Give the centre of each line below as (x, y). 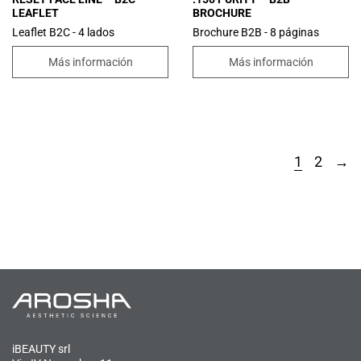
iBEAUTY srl (41, 349)
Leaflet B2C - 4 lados (63, 33)
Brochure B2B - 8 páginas (256, 33)
